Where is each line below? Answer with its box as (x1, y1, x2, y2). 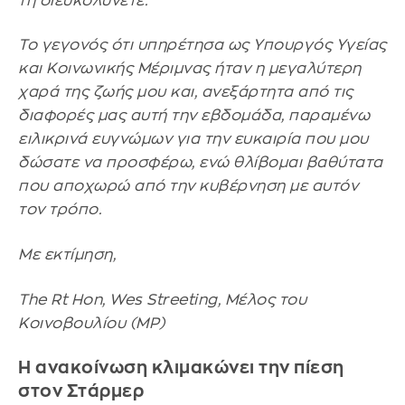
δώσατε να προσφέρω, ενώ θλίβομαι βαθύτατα (18, 155, 383, 171)
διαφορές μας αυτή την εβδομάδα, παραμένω (18, 108, 370, 124)
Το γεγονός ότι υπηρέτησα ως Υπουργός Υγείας (18, 37, 387, 53)
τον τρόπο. (18, 202, 101, 218)
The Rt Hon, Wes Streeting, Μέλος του (18, 291, 306, 307)
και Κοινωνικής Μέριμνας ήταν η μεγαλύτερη (18, 61, 362, 77)
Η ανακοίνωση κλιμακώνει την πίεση (18, 359, 344, 377)
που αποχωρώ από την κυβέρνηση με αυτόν (18, 178, 358, 194)
